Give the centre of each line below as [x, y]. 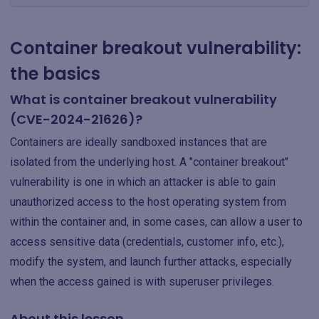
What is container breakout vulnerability [143, 99]
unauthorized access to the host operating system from [148, 202]
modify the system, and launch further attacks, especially [151, 262]
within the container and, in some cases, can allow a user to [156, 222]
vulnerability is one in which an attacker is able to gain [143, 182]
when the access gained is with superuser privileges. [142, 282]
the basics [55, 74]
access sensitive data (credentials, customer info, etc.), [147, 242]
